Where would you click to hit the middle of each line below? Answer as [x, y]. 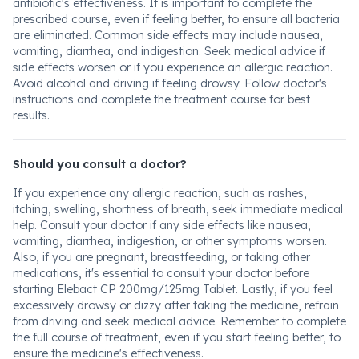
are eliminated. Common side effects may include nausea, [168, 35]
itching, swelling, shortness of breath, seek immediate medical [178, 209]
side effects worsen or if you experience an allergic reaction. [173, 67]
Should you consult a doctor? [100, 164]
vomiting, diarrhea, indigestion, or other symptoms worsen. [170, 241]
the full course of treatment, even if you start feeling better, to [177, 337]
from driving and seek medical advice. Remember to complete [179, 321]
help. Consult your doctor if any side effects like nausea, [162, 225]
